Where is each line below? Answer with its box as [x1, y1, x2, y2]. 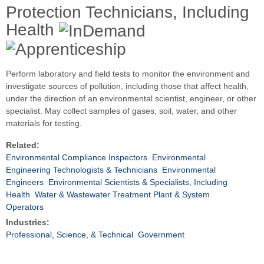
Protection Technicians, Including [6, 2, 249, 21]
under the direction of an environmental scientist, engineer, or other [6, 94, 256, 104]
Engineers [6, 177, 44, 187]
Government [138, 230, 184, 240]
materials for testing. [6, 118, 82, 128]
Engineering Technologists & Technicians [6, 165, 157, 175]
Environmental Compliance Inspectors [6, 153, 147, 163]
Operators [6, 202, 44, 212]
